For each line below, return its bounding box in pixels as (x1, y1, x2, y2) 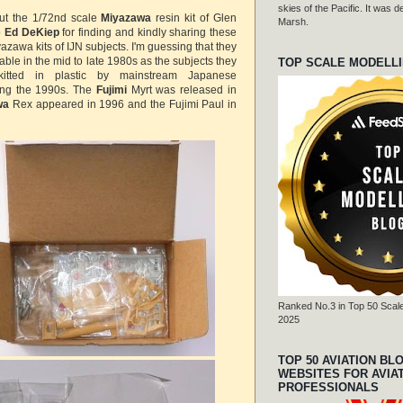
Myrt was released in (126, 83, 237, 96)
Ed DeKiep (4, 25, 59, 39)
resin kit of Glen (151, 11, 237, 24)
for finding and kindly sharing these (58, 25, 237, 39)
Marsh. (278, 16, 309, 28)
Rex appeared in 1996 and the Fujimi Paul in (9, 97, 237, 111)
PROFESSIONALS (278, 380, 379, 394)
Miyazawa (101, 11, 152, 24)
